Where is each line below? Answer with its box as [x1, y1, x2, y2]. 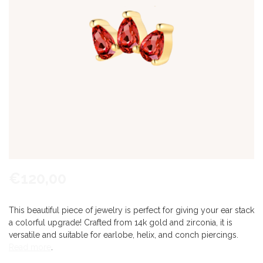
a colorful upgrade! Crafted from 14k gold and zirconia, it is [9, 218, 232, 227]
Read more [9, 242, 51, 252]
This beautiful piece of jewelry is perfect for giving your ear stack [9, 205, 254, 215]
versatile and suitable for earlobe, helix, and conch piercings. [9, 230, 238, 240]
